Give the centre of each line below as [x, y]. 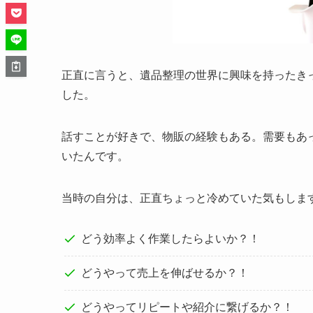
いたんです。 [95, 156]
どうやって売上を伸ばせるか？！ [165, 273]
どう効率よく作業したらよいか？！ [170, 239]
